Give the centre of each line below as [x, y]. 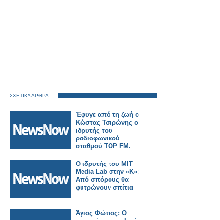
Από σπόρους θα [102, 179]
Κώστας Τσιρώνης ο [107, 123]
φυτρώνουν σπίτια [104, 187]
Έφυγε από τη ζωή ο [107, 115]
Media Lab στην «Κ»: [107, 172]
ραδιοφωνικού [98, 138]
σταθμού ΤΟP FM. [103, 146]
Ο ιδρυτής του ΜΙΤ [104, 164]
